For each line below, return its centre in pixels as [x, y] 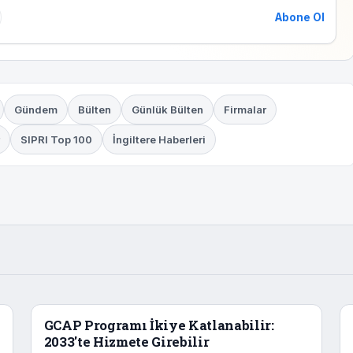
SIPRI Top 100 [56, 140]
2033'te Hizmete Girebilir [126, 342]
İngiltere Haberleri [159, 140]
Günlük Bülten [167, 110]
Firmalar [245, 110]
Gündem [35, 110]
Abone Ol [300, 18]
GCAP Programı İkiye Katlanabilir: [159, 326]
